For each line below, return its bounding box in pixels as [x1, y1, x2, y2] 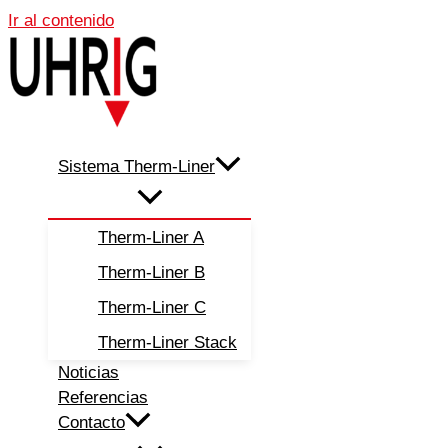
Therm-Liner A [98, 228, 204, 248]
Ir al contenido [8, 11, 114, 30]
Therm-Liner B [98, 263, 205, 283]
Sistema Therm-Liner [58, 157, 215, 176]
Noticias [58, 363, 119, 383]
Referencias [58, 388, 148, 408]
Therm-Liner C [98, 298, 206, 318]
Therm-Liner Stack [98, 333, 237, 353]
